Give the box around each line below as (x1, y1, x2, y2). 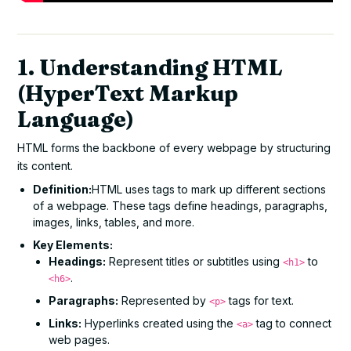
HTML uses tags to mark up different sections (92, 182, 327, 196)
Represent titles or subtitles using (106, 254, 284, 268)
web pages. (49, 332, 110, 346)
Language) (17, 105, 135, 132)
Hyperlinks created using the (81, 316, 237, 330)
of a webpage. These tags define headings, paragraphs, (33, 198, 328, 212)
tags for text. (226, 293, 295, 307)
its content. (17, 158, 74, 172)
